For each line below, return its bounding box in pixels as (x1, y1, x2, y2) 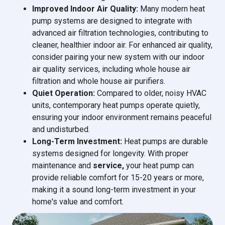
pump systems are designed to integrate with (32, 16, 192, 26)
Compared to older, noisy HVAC (95, 88, 206, 98)
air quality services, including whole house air (32, 64, 190, 74)
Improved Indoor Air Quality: (32, 4, 138, 14)
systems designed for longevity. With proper (32, 149, 188, 158)
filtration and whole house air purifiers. (32, 76, 165, 86)
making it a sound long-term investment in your (32, 185, 196, 194)
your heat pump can (124, 161, 194, 170)
